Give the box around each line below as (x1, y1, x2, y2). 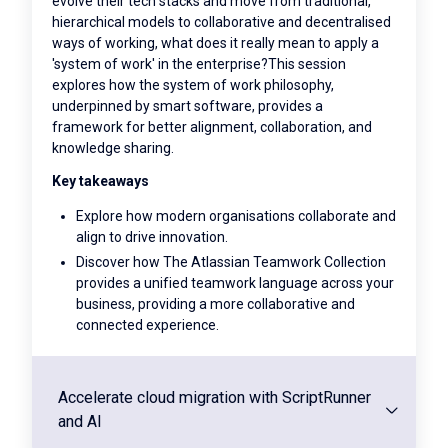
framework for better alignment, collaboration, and (52, 119, 372, 136)
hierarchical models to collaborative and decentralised (52, 14, 391, 31)
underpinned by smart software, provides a (52, 98, 323, 115)
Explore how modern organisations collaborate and (76, 207, 396, 224)
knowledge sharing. (52, 140, 174, 157)
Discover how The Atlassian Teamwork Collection (76, 254, 386, 271)
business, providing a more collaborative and (76, 296, 355, 313)
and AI (58, 412, 102, 432)
